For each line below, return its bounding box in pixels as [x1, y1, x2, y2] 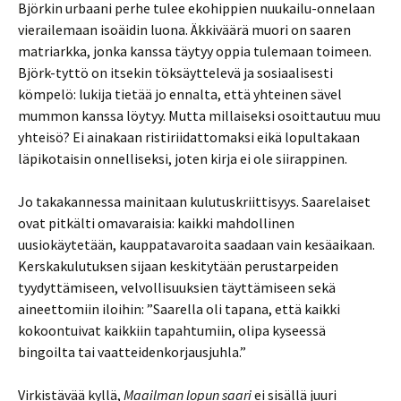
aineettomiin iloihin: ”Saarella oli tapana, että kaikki [18, 300, 340, 318]
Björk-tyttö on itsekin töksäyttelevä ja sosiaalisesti [18, 64, 333, 81]
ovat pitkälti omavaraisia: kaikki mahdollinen [18, 214, 294, 232]
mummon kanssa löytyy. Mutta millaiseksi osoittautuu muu [18, 107, 380, 124]
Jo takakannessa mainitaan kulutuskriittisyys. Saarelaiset [18, 192, 371, 210]
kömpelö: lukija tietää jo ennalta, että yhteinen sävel [18, 85, 342, 103]
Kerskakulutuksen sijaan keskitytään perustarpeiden [18, 257, 338, 275]
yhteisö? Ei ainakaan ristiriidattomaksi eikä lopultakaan [18, 128, 360, 146]
